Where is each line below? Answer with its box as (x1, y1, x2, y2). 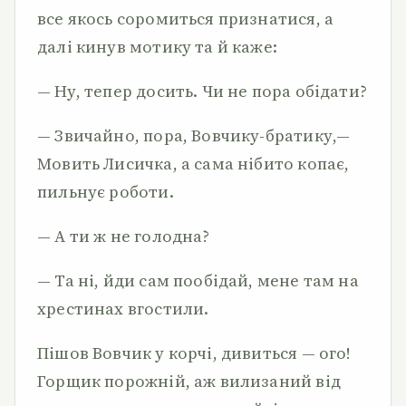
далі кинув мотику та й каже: (37, 35, 278, 58)
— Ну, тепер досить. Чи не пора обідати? (37, 80, 368, 102)
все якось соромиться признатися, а (37, 7, 334, 30)
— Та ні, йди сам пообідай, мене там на (37, 269, 359, 292)
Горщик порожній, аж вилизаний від (37, 370, 341, 392)
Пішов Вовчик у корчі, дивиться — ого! (37, 342, 352, 364)
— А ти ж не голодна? (37, 225, 210, 247)
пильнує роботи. (37, 180, 174, 203)
